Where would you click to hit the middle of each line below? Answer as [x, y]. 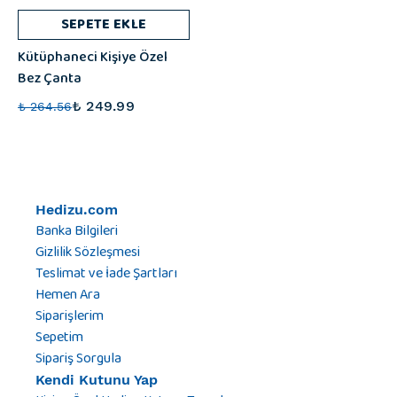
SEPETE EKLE [104, 24]
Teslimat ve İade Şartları [106, 274]
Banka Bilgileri [77, 231]
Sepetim [59, 338]
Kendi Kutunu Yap [97, 380]
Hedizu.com [77, 210]
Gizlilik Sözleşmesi [88, 253]
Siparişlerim [70, 316]
